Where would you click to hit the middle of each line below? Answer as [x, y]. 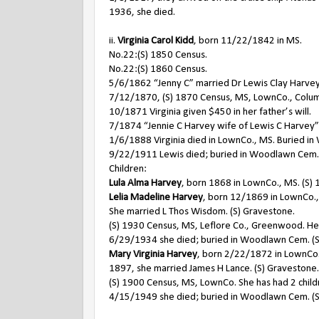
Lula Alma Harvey [145, 183]
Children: [128, 169]
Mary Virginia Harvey [153, 255]
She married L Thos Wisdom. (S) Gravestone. [202, 212]
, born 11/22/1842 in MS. [248, 41]
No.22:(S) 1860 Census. [158, 69]
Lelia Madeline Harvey [156, 198]
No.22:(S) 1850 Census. [158, 55]
